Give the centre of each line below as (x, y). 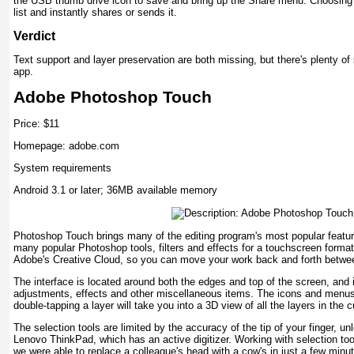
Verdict (34, 36)
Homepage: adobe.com (66, 145)
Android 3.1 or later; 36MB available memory (115, 190)
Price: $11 (36, 123)
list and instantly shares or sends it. (95, 13)
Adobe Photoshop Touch (113, 98)
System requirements (62, 168)
